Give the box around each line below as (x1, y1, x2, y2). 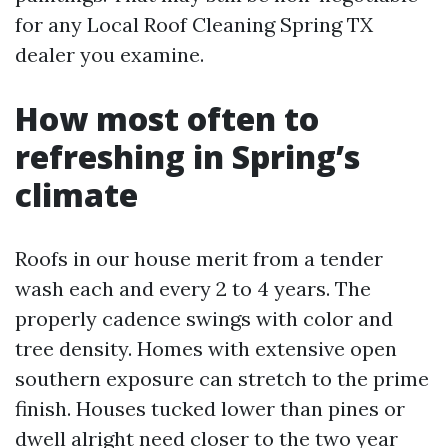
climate (15, 173, 138, 216)
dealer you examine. (15, 42, 204, 67)
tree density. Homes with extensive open (15, 336, 397, 361)
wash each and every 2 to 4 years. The (15, 276, 371, 301)
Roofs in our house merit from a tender (15, 246, 383, 271)
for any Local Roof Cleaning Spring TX (15, 12, 373, 37)
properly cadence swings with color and (15, 306, 393, 331)
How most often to (15, 97, 319, 140)
